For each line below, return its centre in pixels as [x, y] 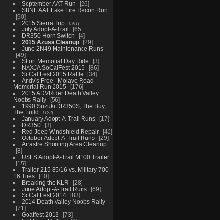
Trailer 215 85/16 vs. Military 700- [66, 169]
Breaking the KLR [45, 182]
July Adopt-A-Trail [45, 29]
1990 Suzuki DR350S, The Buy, [63, 106]
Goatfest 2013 [40, 214]
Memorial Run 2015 [40, 86]
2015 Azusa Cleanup [50, 42]
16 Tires [24, 176]
